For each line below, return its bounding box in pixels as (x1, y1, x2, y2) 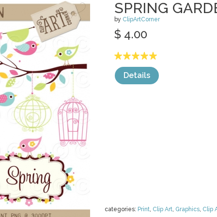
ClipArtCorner (123, 16, 160, 23)
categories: (105, 206, 138, 213)
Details (124, 71, 150, 80)
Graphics (175, 206, 200, 213)
